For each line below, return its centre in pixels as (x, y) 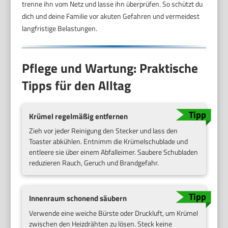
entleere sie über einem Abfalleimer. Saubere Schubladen (114, 152)
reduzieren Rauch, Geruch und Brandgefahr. (94, 163)
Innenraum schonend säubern (78, 198)
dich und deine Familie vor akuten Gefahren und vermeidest (111, 16)
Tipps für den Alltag (77, 86)
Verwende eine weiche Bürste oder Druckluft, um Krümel (114, 213)
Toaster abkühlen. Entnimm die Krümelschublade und (109, 141)
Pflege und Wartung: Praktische (110, 68)
